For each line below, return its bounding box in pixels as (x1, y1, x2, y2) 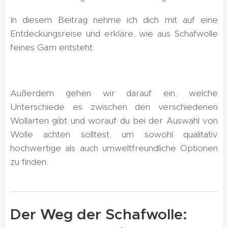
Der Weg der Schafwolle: (10, 205, 187, 223)
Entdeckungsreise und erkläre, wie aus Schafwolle (10, 28, 218, 39)
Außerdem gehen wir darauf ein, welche (10, 88, 218, 99)
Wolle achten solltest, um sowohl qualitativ (10, 129, 218, 140)
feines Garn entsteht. (10, 42, 97, 53)
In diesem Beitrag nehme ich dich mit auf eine (10, 14, 218, 25)
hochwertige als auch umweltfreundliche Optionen (10, 142, 218, 154)
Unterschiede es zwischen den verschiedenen (10, 101, 218, 112)
